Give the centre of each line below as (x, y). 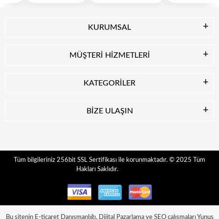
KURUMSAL (109, 28)
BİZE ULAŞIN (109, 111)
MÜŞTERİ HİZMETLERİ (109, 55)
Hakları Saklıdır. (109, 169)
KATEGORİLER (109, 83)
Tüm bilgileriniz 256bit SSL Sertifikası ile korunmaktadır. (91, 160)
